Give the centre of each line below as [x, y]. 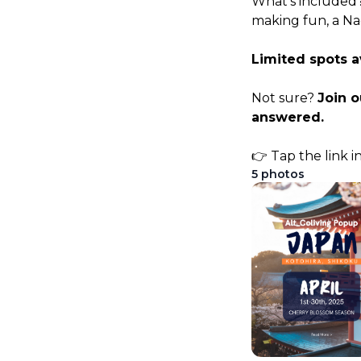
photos [281, 174]
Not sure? [284, 98]
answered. [288, 117]
